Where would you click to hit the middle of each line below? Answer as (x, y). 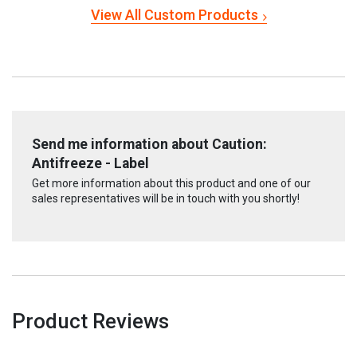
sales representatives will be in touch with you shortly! (166, 198)
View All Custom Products (174, 15)
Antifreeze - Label (90, 164)
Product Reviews (90, 321)
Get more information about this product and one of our (171, 183)
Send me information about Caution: (149, 145)
